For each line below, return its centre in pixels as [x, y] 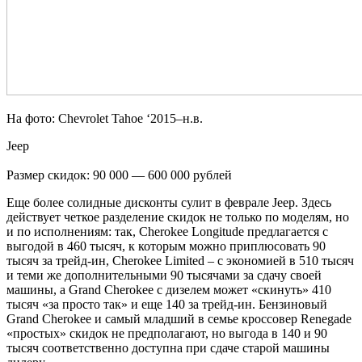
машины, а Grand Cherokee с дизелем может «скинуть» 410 [169, 289]
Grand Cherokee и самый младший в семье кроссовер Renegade [179, 318]
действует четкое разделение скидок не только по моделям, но [178, 217]
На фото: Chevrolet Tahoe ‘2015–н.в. [105, 118]
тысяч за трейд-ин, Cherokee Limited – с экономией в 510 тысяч [180, 260]
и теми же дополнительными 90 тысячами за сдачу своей [164, 275]
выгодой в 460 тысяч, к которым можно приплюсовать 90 [166, 246]
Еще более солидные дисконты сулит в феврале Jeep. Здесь [169, 202]
